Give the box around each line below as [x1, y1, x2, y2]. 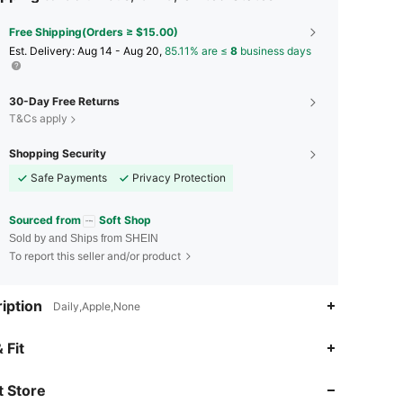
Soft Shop [99, 213, 151, 228]
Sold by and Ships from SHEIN [9, 231, 158, 245]
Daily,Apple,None [53, 299, 140, 313]
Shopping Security [9, 147, 106, 161]
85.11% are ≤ [165, 44, 230, 58]
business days [237, 44, 311, 58]
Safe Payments [31, 171, 107, 185]
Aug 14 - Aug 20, [77, 44, 165, 58]
